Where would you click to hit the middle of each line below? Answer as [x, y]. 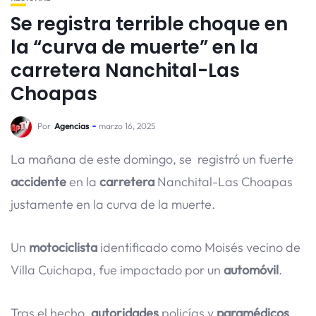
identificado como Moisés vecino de [199, 247]
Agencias [72, 126]
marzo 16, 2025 [127, 126]
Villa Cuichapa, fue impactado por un [117, 269]
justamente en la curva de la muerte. [113, 204]
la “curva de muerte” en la [134, 47]
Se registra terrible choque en [149, 24]
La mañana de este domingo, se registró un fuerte [152, 159]
